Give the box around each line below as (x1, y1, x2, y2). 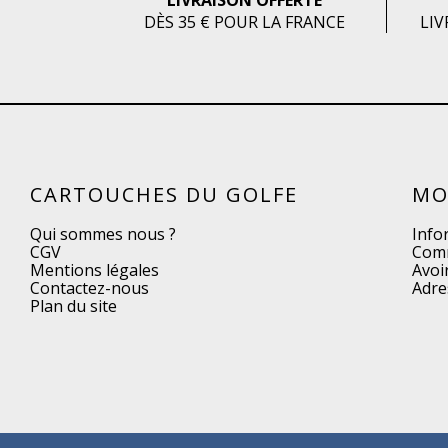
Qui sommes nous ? (30, 223, 176, 245)
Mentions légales (30, 259, 159, 281)
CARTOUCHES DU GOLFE (30, 181, 298, 208)
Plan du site (30, 295, 117, 317)
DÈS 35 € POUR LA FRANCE (143, 11, 345, 33)
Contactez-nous (30, 277, 149, 299)
